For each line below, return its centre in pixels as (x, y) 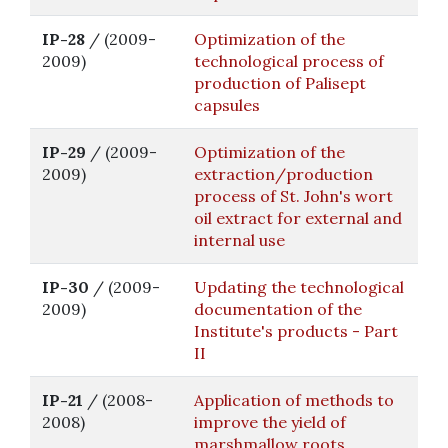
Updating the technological (299, 287)
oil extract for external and (298, 218)
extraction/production (283, 174)
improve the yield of (270, 422)
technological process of (289, 61)
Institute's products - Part (296, 331)
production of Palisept (280, 83)
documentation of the (278, 309)
